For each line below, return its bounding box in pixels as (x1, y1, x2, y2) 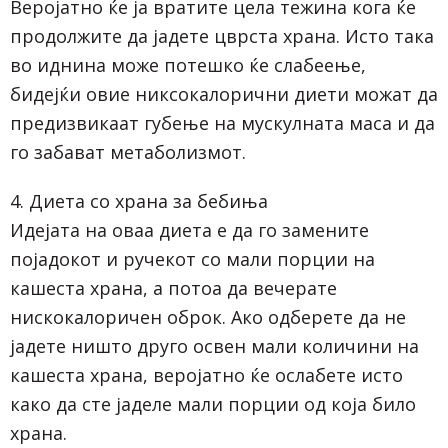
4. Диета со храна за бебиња (10, 188, 268, 213)
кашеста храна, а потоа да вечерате (10, 275, 337, 300)
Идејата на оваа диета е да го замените (10, 217, 369, 242)
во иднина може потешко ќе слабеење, (10, 52, 366, 77)
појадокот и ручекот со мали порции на (10, 246, 375, 271)
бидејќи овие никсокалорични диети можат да (10, 81, 438, 106)
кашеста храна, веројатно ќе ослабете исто (10, 362, 403, 387)
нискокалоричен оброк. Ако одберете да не (10, 304, 406, 329)
